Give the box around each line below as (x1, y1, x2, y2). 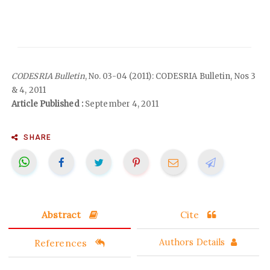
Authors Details (159, 236, 225, 248)
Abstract (41, 208, 84, 221)
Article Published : (11, 98, 83, 109)
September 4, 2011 (83, 98, 159, 109)
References (34, 236, 90, 249)
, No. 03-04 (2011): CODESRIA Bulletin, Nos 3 (84, 71, 256, 81)
